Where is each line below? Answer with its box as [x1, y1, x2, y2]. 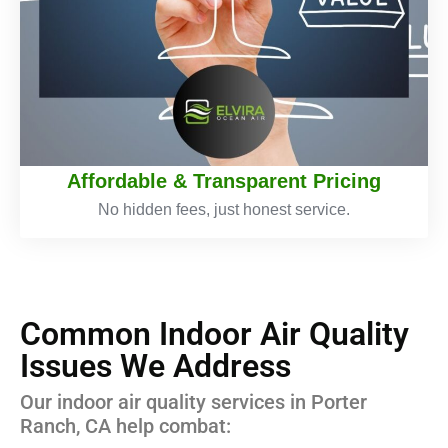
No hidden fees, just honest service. [98, 201, 350, 219]
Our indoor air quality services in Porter [20, 389, 367, 414]
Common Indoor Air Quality [20, 314, 409, 353]
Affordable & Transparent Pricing [67, 170, 381, 193]
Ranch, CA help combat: [20, 413, 231, 438]
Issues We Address [20, 346, 291, 385]
